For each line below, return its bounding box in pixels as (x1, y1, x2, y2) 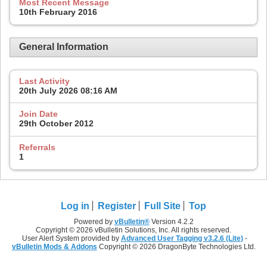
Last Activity (19, 76, 70, 86)
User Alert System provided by (22, 234, 121, 243)
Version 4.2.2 (149, 217, 194, 226)
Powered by (73, 217, 114, 226)
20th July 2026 (19, 85, 80, 95)
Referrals (19, 142, 55, 152)
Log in (61, 200, 89, 211)
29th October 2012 (19, 119, 94, 129)
